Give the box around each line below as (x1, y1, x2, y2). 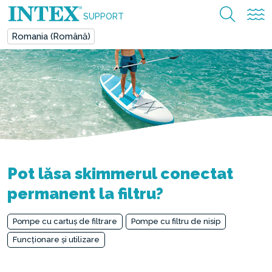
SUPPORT (83, 12, 124, 21)
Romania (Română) (12, 31, 90, 42)
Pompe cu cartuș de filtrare (13, 217, 117, 226)
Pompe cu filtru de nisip (131, 217, 220, 226)
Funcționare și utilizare (13, 235, 100, 244)
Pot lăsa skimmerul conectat (7, 165, 233, 183)
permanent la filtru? (7, 185, 163, 203)
